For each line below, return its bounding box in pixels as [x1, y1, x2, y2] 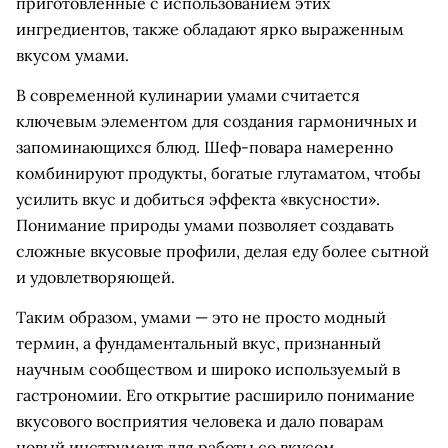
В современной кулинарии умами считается [16, 85, 360, 105]
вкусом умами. [16, 45, 129, 65]
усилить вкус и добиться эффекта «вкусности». [16, 189, 380, 209]
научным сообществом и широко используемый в [16, 359, 400, 379]
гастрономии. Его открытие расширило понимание [16, 385, 415, 405]
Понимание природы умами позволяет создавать [16, 215, 394, 235]
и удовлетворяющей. [16, 267, 175, 287]
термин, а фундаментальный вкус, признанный [16, 333, 381, 353]
